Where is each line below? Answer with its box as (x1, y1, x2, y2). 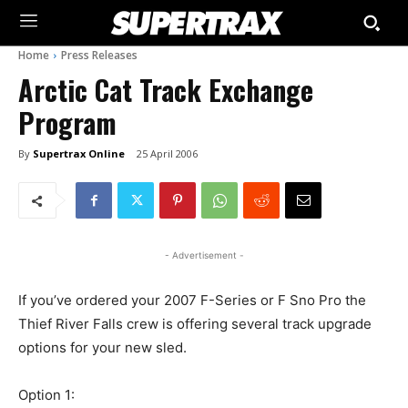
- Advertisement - (164, 250, 244, 261)
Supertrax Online (33, 146, 125, 160)
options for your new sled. (18, 339, 187, 357)
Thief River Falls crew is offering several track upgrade (18, 315, 372, 333)
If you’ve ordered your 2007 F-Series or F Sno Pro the (18, 291, 366, 310)
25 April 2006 (137, 147, 198, 161)
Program (18, 102, 117, 143)
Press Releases (61, 47, 138, 63)
